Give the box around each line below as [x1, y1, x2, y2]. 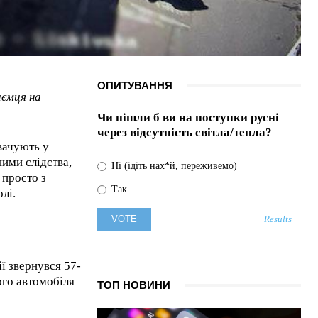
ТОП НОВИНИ [97, 279, 170, 292]
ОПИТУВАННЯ [97, 79, 172, 92]
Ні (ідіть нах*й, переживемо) [108, 160, 237, 172]
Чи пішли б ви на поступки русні [97, 110, 279, 124]
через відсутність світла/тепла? [97, 125, 272, 139]
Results [264, 214, 292, 224]
